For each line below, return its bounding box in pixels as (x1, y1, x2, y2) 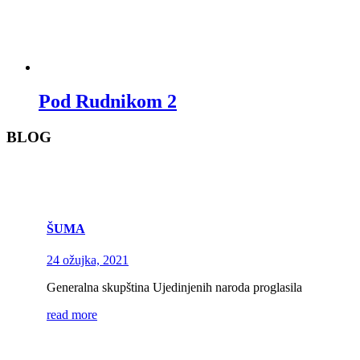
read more (47, 307, 97, 321)
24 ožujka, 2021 (47, 252, 129, 267)
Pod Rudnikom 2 (39, 90, 177, 112)
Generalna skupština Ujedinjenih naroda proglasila (47, 280, 302, 294)
